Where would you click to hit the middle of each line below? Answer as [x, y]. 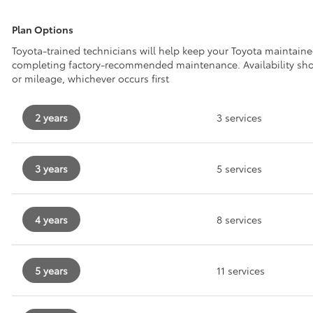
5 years [51, 270]
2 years [51, 117]
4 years [51, 219]
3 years [51, 168]
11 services [241, 270]
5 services [239, 168]
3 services [239, 117]
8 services [239, 219]
